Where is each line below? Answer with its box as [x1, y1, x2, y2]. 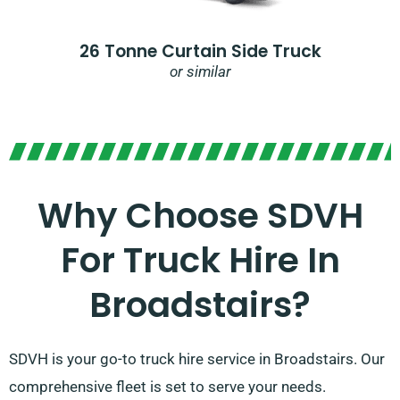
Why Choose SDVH [37, 191, 363, 241]
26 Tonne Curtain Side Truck [79, 39, 321, 64]
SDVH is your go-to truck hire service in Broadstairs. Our [9, 350, 385, 369]
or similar [169, 62, 231, 81]
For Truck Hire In [60, 236, 340, 286]
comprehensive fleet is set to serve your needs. [9, 378, 326, 396]
